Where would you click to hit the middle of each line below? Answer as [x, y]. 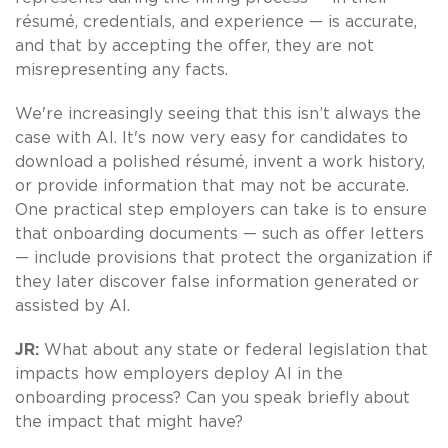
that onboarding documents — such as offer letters [219, 233]
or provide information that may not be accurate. [212, 185]
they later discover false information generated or [217, 281]
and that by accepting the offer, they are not [194, 45]
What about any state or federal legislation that [236, 349]
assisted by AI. [72, 305]
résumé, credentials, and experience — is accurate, [216, 21]
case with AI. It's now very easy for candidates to [211, 137]
